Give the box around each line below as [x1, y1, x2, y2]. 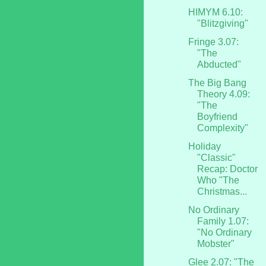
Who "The [197, 175, 239, 185]
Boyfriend [197, 111, 237, 122]
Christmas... [197, 186, 247, 197]
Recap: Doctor [197, 163, 258, 174]
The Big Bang [188, 77, 246, 88]
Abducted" [197, 59, 241, 69]
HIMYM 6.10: [188, 7, 243, 17]
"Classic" [197, 152, 236, 163]
